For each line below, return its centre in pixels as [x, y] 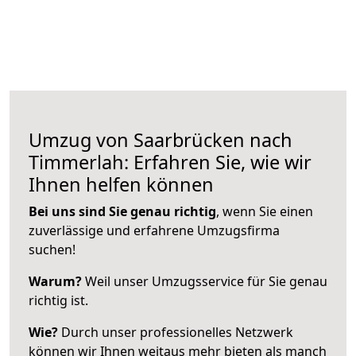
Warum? [55, 281]
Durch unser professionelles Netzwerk [176, 332]
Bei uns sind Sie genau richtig [122, 211]
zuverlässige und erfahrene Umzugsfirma [154, 230]
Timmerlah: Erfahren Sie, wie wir [170, 162]
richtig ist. [58, 300]
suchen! [52, 249]
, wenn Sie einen [265, 211]
